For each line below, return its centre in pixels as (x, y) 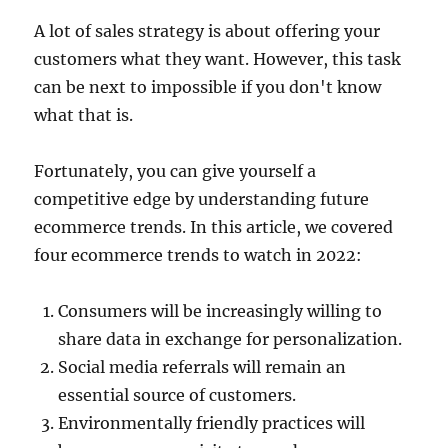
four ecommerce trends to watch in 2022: (198, 255)
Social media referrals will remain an (202, 367)
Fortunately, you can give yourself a (175, 171)
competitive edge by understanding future (202, 199)
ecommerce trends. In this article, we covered (214, 227)
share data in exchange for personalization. (230, 339)
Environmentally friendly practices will (212, 423)
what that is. (84, 115)
